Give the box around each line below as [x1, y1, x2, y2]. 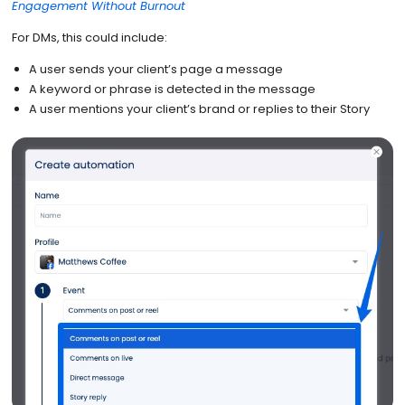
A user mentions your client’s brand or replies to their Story [29, 100, 371, 118]
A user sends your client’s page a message [29, 61, 284, 79]
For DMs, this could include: [11, 29, 167, 47]
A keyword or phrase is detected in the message [29, 80, 316, 99]
